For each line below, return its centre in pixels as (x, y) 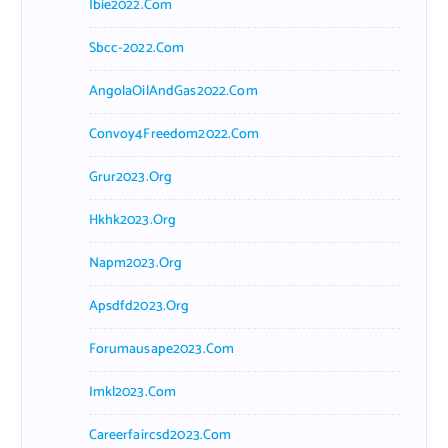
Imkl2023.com (132, 392)
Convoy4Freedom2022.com (174, 134)
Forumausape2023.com (161, 349)
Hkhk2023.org (132, 220)
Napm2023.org (135, 263)
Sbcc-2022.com (136, 48)
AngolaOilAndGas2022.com (173, 91)
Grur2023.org (130, 177)
